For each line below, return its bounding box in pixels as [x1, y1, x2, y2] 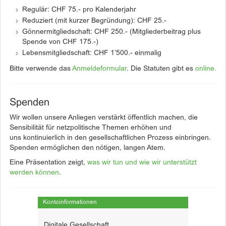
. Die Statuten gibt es [127, 66, 195, 72]
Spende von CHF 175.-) [22, 39, 98, 45]
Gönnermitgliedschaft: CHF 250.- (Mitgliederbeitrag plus [22, 29, 201, 35]
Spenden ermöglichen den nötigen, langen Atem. [10, 145, 165, 151]
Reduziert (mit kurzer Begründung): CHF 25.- [22, 18, 166, 24]
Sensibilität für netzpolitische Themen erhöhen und [10, 125, 172, 131]
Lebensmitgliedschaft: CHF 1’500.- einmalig [22, 50, 161, 56]
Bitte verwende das [10, 66, 72, 72]
